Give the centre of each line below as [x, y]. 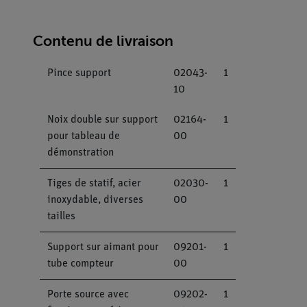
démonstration [80, 153]
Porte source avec [88, 295]
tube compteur [80, 264]
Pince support [79, 74]
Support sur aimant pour [103, 248]
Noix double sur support [102, 120]
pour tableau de [83, 137]
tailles [61, 217]
